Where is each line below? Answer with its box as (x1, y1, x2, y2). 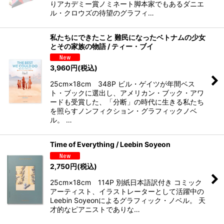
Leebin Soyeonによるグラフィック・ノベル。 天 (50, 195, 205, 204)
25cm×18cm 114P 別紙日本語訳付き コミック (50, 177, 202, 186)
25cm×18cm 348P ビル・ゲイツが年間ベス (50, 79, 195, 88)
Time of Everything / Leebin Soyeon (50, 140, 170, 149)
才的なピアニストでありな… (50, 204, 140, 213)
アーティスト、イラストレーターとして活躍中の (50, 186, 204, 195)
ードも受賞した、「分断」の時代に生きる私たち (50, 97, 204, 106)
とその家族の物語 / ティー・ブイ (50, 41, 153, 50)
